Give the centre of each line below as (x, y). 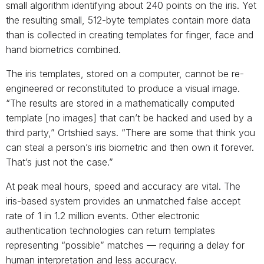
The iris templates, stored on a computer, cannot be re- (125, 74)
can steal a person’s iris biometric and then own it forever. (130, 148)
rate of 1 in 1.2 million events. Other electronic (103, 216)
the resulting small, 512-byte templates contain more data (128, 20)
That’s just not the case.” (60, 162)
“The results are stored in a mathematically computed (120, 103)
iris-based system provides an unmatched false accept (123, 201)
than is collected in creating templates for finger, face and (130, 35)
